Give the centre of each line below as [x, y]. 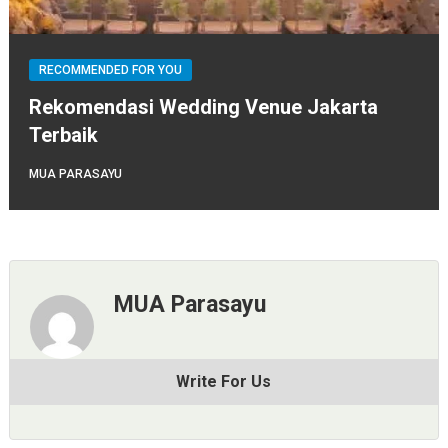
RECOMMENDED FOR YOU [110, 70]
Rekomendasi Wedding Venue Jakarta [203, 107]
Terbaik [63, 135]
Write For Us [224, 382]
